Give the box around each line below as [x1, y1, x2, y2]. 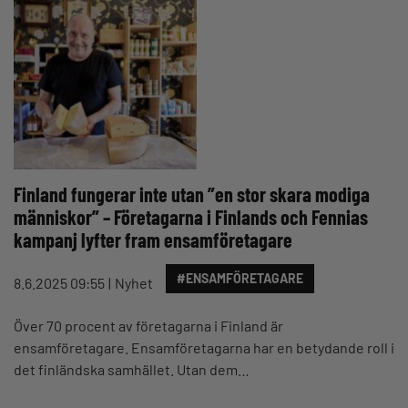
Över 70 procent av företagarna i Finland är [14, 317, 283, 334]
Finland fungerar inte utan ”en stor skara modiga [14, 182, 370, 206]
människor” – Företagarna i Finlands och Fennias [14, 205, 368, 229]
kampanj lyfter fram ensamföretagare [14, 228, 292, 251]
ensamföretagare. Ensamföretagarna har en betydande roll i [14, 339, 394, 356]
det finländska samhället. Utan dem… [14, 361, 250, 378]
